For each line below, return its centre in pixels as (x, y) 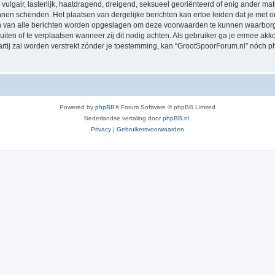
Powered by (77, 107)
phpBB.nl (176, 118)
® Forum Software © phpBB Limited (165, 107)
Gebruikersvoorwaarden (150, 129)
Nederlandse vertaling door (123, 118)
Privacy (101, 129)
